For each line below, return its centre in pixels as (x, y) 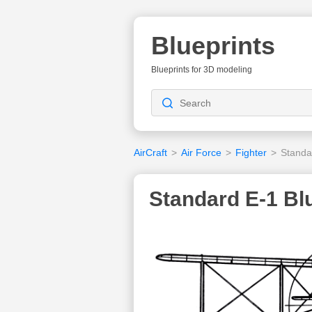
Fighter (251, 153)
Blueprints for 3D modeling (202, 70)
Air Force (201, 153)
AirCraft (150, 153)
